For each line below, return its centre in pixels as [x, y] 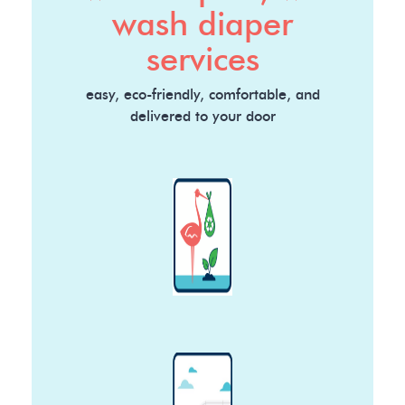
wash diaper [202, 25]
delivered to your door [202, 116]
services [202, 60]
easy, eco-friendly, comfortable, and [202, 94]
